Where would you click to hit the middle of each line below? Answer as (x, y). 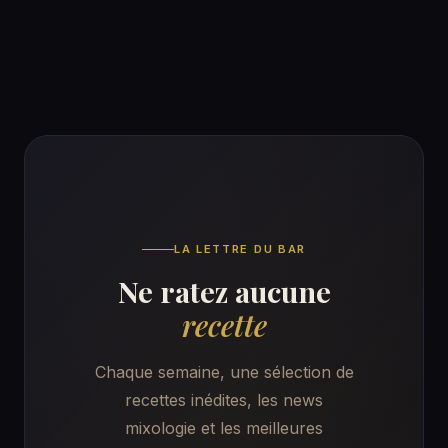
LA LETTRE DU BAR (240, 248)
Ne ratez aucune (224, 290)
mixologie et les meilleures (224, 427)
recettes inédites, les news (224, 399)
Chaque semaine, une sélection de (224, 371)
